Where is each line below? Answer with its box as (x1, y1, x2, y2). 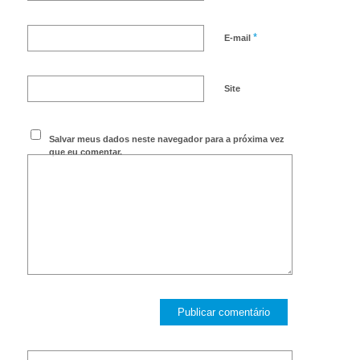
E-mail (223, 33, 253, 43)
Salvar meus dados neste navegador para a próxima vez (49, 134, 285, 145)
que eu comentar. (49, 147, 123, 157)
